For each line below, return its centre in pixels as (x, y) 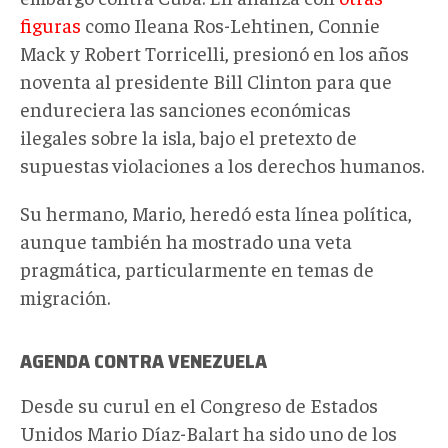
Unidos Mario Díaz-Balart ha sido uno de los (208, 432)
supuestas (64, 164)
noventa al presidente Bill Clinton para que (206, 80)
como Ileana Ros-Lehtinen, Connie (230, 24)
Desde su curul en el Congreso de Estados (199, 404)
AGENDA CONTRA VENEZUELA (143, 360)
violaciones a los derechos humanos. (268, 164)
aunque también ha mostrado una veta (186, 240)
